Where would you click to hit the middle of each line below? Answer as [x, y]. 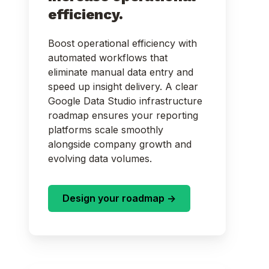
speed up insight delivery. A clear [123, 86]
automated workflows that [108, 57]
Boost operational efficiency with [122, 43]
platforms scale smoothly [106, 129]
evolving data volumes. [101, 158]
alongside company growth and [120, 144]
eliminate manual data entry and [121, 72]
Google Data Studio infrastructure [125, 101]
